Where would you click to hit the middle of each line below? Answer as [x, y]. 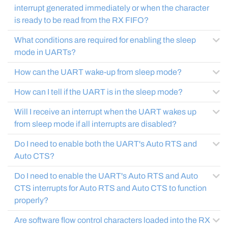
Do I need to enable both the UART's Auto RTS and [106, 144]
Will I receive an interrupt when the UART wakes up [105, 112]
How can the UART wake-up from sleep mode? [98, 72]
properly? [31, 200]
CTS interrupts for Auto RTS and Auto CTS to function [110, 188]
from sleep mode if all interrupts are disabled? [95, 124]
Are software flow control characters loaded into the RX [112, 220]
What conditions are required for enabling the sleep [105, 40]
